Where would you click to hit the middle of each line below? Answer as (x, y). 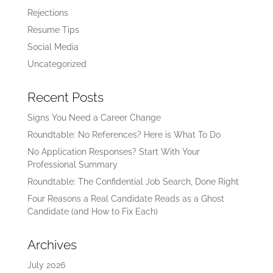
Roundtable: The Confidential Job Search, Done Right (133, 181)
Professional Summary (72, 164)
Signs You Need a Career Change (94, 117)
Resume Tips (53, 30)
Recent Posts (65, 97)
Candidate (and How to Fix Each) (92, 211)
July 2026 (46, 265)
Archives (52, 244)
